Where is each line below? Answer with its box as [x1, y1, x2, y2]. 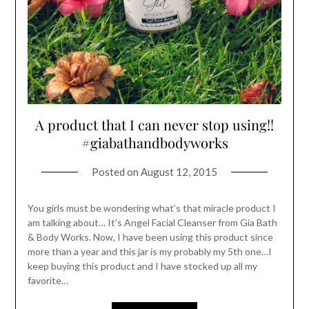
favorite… [27, 274, 68, 286]
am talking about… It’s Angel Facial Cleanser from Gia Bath [27, 216, 277, 228]
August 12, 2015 [141, 165, 217, 178]
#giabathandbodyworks [81, 132, 228, 152]
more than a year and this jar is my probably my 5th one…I [27, 245, 272, 257]
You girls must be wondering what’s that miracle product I [27, 201, 276, 214]
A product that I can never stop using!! [35, 114, 274, 134]
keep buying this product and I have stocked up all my [27, 259, 257, 272]
